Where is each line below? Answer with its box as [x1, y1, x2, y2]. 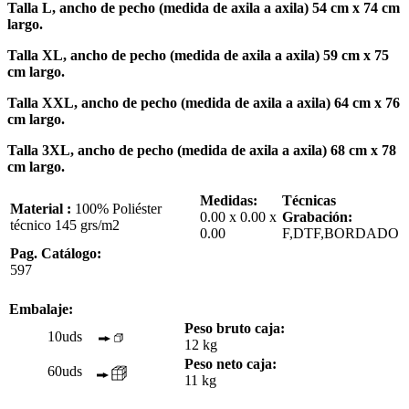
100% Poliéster [75, 200, 162, 216]
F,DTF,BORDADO [282, 225, 399, 241]
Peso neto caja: [184, 355, 277, 372]
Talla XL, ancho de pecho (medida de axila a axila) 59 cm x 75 [7, 47, 389, 63]
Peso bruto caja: [184, 320, 285, 336]
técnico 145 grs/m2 [10, 216, 120, 233]
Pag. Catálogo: [10, 245, 101, 261]
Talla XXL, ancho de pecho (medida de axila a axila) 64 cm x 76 [7, 94, 400, 110]
